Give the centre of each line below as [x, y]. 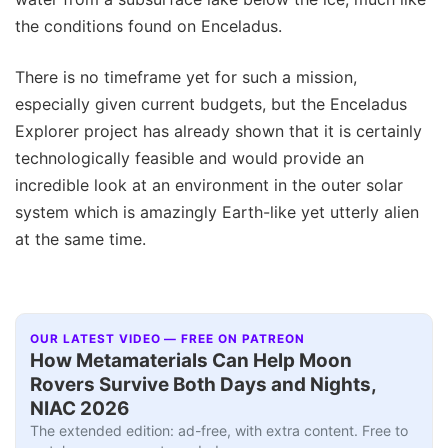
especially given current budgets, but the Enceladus [211, 104]
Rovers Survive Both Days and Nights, [203, 384]
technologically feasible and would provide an [189, 158]
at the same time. [80, 239]
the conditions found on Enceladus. [148, 26]
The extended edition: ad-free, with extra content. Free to [219, 430]
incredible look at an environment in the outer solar [209, 185]
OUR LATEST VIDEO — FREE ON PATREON [167, 338]
